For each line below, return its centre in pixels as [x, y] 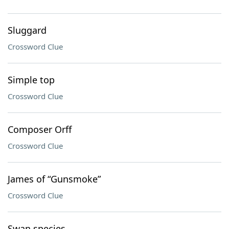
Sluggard [27, 30]
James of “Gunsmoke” [54, 179]
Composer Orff [40, 129]
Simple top [31, 80]
